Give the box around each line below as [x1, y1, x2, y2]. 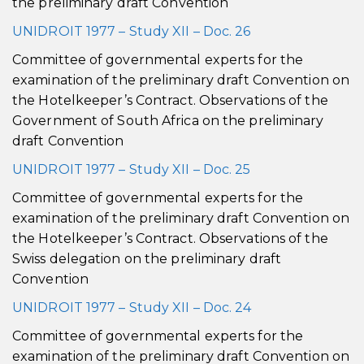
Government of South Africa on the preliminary [12, 113, 324, 128]
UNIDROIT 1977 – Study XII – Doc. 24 [12, 300, 252, 315]
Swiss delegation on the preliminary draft [12, 251, 282, 266]
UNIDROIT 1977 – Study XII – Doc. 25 [12, 162, 251, 177]
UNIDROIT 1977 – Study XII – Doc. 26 [12, 24, 251, 39]
